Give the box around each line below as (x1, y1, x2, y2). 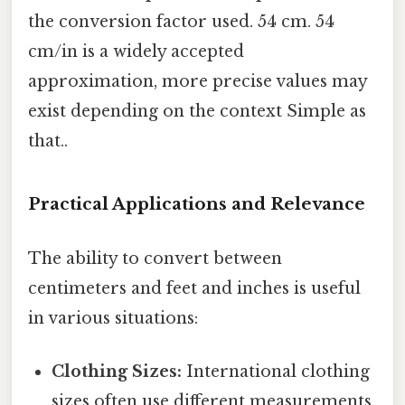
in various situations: (28, 307, 198, 328)
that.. (28, 130, 68, 151)
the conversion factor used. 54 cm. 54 (28, 11, 334, 32)
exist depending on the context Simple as (28, 100, 366, 121)
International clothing (182, 361, 371, 381)
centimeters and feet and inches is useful (28, 278, 361, 298)
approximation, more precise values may (28, 71, 367, 91)
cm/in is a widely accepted (28, 41, 244, 61)
